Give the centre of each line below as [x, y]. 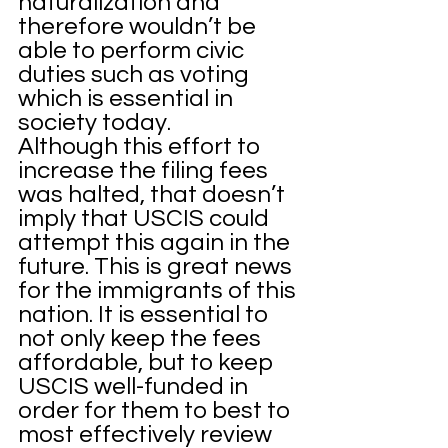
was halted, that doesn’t [154, 194]
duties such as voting [136, 74]
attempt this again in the [156, 242]
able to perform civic [133, 50]
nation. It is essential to [145, 314]
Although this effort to [141, 146]
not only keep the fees [142, 338]
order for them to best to [156, 410]
